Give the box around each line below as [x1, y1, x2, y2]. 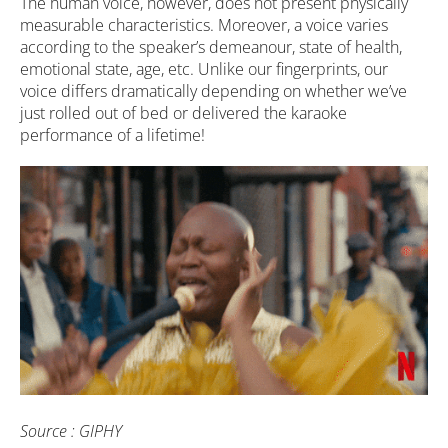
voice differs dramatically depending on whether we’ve [20, 79, 407, 102]
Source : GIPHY [20, 420, 122, 443]
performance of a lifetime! [20, 123, 205, 146]
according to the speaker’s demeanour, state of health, [20, 35, 402, 58]
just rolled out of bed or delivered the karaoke [20, 101, 347, 124]
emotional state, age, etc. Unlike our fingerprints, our [20, 57, 388, 80]
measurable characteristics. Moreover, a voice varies [20, 13, 388, 36]
